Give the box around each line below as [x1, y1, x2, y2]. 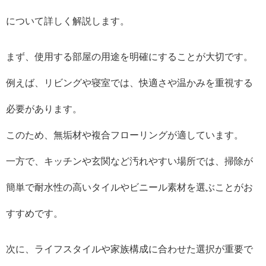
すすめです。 [6, 208, 63, 218]
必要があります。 [6, 103, 82, 113]
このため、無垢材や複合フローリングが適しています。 [6, 129, 243, 140]
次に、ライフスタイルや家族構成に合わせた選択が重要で [6, 243, 253, 254]
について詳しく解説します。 [6, 15, 129, 26]
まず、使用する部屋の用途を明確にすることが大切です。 [6, 51, 253, 61]
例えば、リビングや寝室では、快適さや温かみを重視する [6, 77, 253, 87]
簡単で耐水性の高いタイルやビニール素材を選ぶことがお [6, 182, 253, 192]
